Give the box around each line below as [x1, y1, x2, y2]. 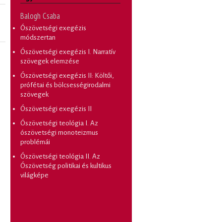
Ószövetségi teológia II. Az [20, 153, 100, 161]
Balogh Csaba [20, 10, 60, 22]
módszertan [20, 34, 55, 42]
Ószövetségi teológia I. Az [20, 119, 98, 127]
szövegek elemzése [20, 57, 79, 65]
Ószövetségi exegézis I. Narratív [20, 48, 115, 56]
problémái [20, 138, 50, 146]
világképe [20, 171, 49, 179]
